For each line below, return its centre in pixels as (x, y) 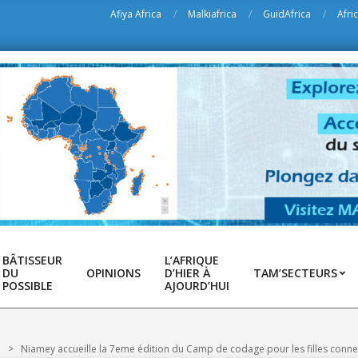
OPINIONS (113, 273)
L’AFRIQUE (192, 260)
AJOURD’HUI (197, 286)
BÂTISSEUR (32, 260)
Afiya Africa (136, 14)
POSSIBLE (28, 286)
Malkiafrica (212, 14)
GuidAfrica (287, 14)
